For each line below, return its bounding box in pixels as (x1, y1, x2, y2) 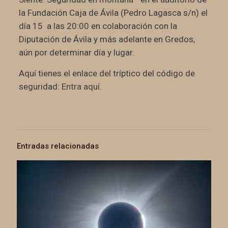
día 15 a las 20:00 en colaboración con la (18, 20, 177, 31)
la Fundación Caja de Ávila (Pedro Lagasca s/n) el (18, 7, 208, 18)
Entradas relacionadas (17, 141, 99, 151)
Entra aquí (61, 81, 100, 92)
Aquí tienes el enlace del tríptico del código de (18, 68, 195, 78)
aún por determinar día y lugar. (18, 47, 134, 58)
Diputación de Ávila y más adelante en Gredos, (18, 34, 195, 44)
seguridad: (18, 81, 62, 92)
